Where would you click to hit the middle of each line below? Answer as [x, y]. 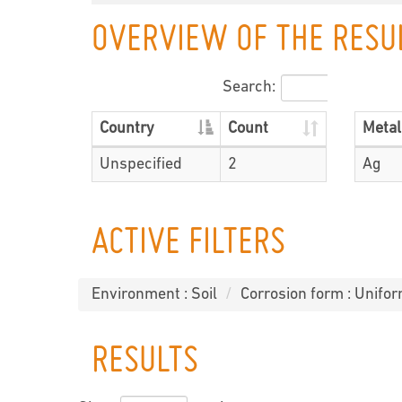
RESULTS [145, 362]
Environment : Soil [154, 294]
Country [127, 129]
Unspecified [141, 165]
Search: [249, 88]
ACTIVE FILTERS [188, 244]
